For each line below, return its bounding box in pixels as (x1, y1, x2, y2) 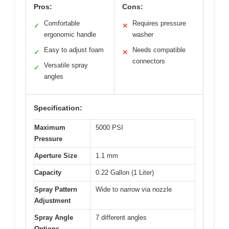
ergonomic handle (44, 31, 96, 39)
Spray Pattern (34, 186, 77, 194)
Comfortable (44, 19, 80, 28)
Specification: (34, 104, 82, 112)
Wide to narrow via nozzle (96, 186, 172, 194)
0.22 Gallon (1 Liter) (96, 169, 154, 177)
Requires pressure (132, 19, 186, 28)
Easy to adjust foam (44, 46, 104, 54)
